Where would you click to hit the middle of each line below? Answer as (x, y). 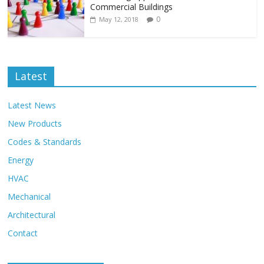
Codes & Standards (45, 142)
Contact (23, 233)
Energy (21, 160)
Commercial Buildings (132, 7)
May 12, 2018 (119, 19)
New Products (35, 124)
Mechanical (29, 197)
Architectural (32, 215)
